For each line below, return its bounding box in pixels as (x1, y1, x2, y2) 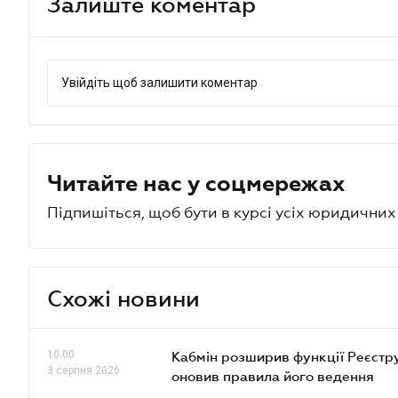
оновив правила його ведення (171, 368, 374, 384)
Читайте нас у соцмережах (47, 171, 346, 195)
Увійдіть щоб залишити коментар (61, 76, 258, 90)
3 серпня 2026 (47, 364, 120, 377)
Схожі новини (47, 284, 200, 311)
